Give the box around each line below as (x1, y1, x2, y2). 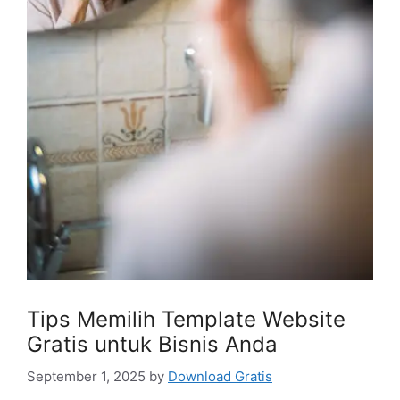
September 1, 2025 (27, 367, 146, 385)
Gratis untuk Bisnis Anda (27, 331, 278, 358)
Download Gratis (168, 367, 272, 385)
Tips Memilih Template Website (27, 306, 346, 333)
